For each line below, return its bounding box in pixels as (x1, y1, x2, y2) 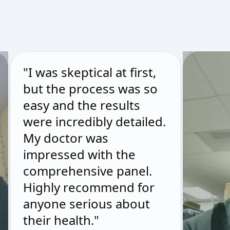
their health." (23, 212, 99, 228)
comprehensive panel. (23, 162, 152, 179)
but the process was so (23, 80, 158, 97)
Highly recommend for (23, 179, 155, 196)
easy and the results (23, 97, 140, 113)
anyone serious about (23, 195, 150, 212)
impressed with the (23, 146, 136, 163)
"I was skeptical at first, (23, 64, 156, 81)
